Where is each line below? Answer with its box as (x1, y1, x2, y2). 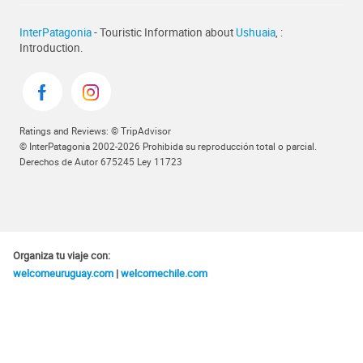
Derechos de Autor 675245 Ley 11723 (19, 156, 182, 169)
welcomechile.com (121, 265, 207, 280)
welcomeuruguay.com (13, 265, 113, 280)
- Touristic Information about (92, 24, 236, 41)
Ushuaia (236, 24, 275, 41)
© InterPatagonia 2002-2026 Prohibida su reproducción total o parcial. (19, 140, 317, 153)
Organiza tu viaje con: (13, 247, 110, 263)
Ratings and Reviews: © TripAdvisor (19, 125, 171, 138)
